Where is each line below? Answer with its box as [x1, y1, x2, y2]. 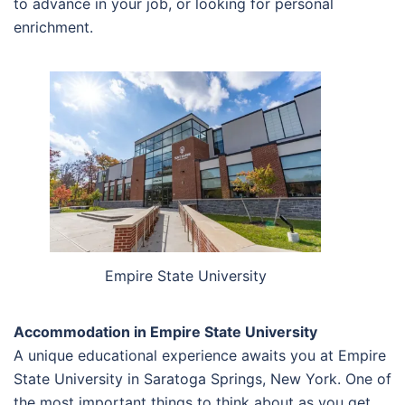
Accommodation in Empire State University [14, 323, 317, 342]
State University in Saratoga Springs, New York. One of [14, 370, 391, 389]
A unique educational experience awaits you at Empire [14, 346, 386, 365]
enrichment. [14, 17, 93, 36]
